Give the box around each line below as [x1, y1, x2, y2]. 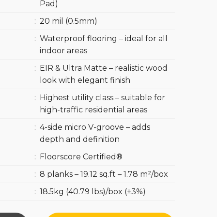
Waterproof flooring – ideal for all [39, 34, 168, 43]
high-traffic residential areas [39, 105, 147, 114]
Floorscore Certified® [39, 152, 123, 161]
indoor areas [39, 46, 87, 55]
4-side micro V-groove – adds [39, 123, 150, 132]
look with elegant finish [39, 76, 130, 85]
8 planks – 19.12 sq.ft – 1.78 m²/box [39, 170, 168, 179]
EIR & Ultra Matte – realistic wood [39, 63, 168, 73]
